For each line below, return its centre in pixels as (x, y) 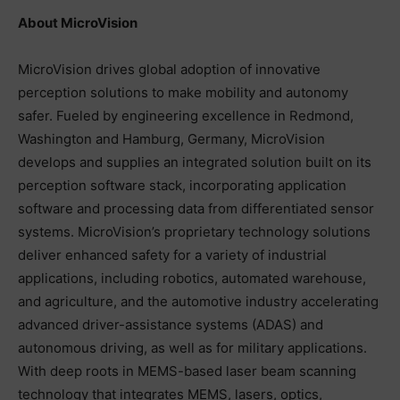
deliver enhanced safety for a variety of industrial (172, 254)
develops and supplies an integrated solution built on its (195, 162)
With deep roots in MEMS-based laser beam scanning (187, 371)
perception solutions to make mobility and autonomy (183, 92)
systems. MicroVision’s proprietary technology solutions (194, 231)
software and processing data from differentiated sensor (196, 208)
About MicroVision (78, 22)
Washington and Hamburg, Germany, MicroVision (171, 138)
